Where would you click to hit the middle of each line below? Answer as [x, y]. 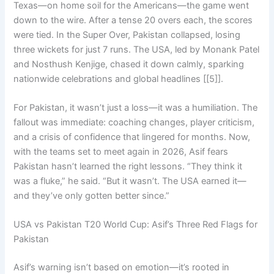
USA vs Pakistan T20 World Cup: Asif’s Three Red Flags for [136, 225]
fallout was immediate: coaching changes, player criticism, [134, 123]
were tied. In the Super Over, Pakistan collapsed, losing [127, 35]
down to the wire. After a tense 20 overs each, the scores [133, 20]
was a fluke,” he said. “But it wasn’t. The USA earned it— [130, 181]
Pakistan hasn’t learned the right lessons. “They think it [128, 167]
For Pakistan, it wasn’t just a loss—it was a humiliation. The [136, 108]
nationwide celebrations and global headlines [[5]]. [119, 79]
